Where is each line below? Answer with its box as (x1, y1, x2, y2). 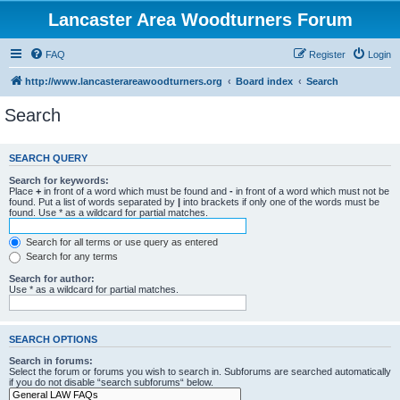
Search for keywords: (9, 174, 109, 186)
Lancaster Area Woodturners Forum (47, 10, 353, 29)
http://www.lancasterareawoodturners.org (25, 76, 222, 87)
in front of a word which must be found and (41, 185, 229, 196)
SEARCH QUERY (9, 153, 87, 164)
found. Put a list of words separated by (9, 196, 178, 207)
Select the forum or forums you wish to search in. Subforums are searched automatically (9, 366, 391, 378)
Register (309, 49, 346, 60)
